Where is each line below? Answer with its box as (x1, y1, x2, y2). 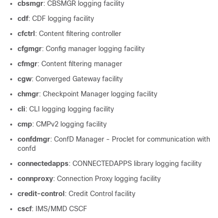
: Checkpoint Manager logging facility (39, 90, 157, 98)
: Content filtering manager (37, 60, 122, 68)
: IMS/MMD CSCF (32, 205, 87, 213)
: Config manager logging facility (42, 45, 145, 53)
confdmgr (18, 135, 50, 143)
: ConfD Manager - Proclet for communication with (50, 135, 210, 143)
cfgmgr (18, 45, 42, 53)
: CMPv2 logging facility (32, 120, 107, 128)
